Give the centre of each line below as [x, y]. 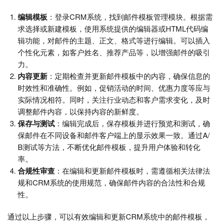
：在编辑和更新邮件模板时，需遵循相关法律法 [132, 171]
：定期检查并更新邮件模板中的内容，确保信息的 [129, 76]
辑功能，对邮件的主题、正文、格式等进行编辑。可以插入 [114, 40]
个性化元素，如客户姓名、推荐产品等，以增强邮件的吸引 [114, 52]
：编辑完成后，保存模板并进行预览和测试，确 [132, 123]
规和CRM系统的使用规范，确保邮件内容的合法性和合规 [111, 183]
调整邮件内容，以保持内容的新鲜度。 [81, 111]
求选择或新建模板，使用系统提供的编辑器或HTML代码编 [113, 29]
